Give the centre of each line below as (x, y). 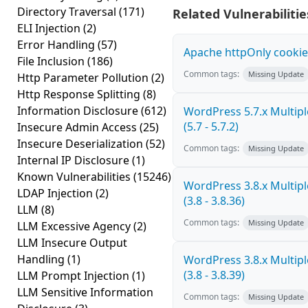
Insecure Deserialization (81, 144)
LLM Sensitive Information (85, 292)
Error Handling (57, 45)
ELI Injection (50, 28)
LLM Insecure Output (72, 243)
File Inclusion (52, 61)
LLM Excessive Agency (75, 226)
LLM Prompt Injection (75, 276)
